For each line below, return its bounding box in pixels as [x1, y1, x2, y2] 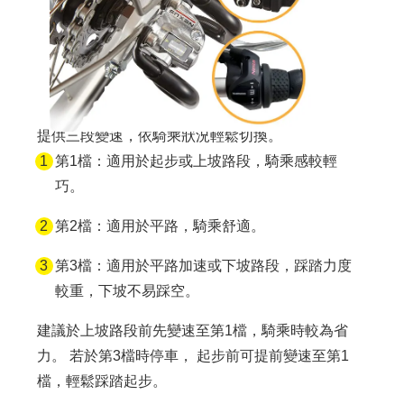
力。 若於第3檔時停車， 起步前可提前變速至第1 [36, 348, 349, 364]
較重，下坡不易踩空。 [54, 283, 199, 299]
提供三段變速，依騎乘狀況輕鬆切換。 [36, 128, 282, 144]
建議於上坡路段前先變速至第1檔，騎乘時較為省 [36, 323, 348, 339]
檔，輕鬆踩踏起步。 [36, 373, 167, 390]
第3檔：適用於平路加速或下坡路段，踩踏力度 [54, 258, 352, 274]
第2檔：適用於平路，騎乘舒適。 [54, 218, 265, 234]
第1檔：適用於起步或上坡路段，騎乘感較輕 [54, 153, 337, 170]
